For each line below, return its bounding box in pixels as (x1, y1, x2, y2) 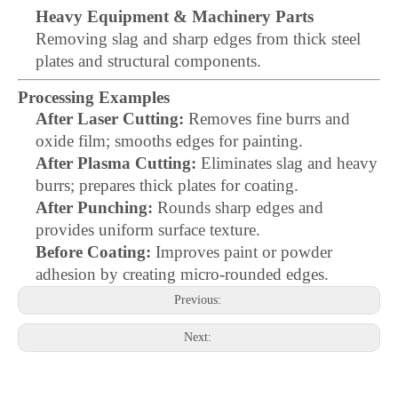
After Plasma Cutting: (36, 154, 196, 172)
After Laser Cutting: (36, 109, 184, 128)
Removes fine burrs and (184, 109, 350, 128)
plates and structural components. (36, 52, 261, 70)
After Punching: (36, 198, 153, 217)
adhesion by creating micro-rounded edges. (36, 265, 329, 283)
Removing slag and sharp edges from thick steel (36, 29, 361, 48)
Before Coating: (36, 243, 151, 261)
